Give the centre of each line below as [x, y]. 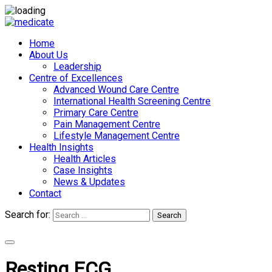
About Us [49, 55]
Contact [45, 193]
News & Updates [89, 182]
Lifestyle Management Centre [117, 136]
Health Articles [85, 159]
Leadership [77, 66]
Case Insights [83, 170]
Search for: [28, 215]
